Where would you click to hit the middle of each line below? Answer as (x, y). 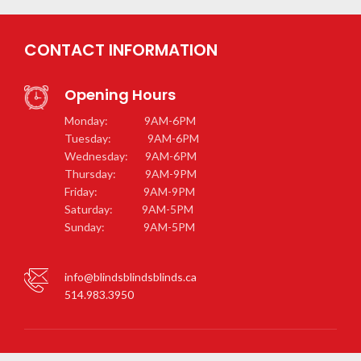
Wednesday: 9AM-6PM (131, 156)
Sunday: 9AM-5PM (130, 226)
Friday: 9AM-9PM (130, 191)
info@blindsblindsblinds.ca (131, 276)
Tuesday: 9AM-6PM (132, 138)
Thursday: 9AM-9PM (131, 173)
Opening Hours (120, 94)
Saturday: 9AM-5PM (129, 209)
